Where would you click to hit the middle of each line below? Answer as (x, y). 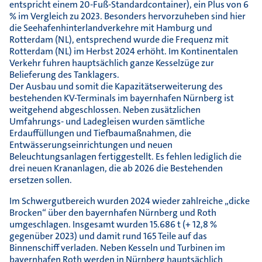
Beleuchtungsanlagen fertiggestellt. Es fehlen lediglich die (125, 157)
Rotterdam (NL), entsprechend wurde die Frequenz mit (119, 40)
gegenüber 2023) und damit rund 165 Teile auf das (108, 236)
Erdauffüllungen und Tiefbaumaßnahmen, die (100, 133)
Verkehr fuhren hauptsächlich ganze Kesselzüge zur (112, 63)
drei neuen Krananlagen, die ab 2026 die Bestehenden (116, 168)
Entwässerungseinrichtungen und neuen (91, 145)
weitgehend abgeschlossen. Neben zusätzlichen (105, 110)
